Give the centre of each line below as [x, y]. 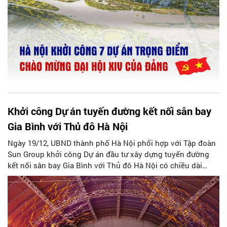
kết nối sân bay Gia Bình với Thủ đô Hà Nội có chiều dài [105, 165]
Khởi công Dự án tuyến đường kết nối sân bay [109, 111]
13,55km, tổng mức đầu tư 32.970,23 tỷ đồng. [85, 176]
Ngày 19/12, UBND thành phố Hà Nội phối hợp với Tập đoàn [112, 143]
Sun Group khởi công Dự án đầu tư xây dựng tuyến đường [108, 154]
